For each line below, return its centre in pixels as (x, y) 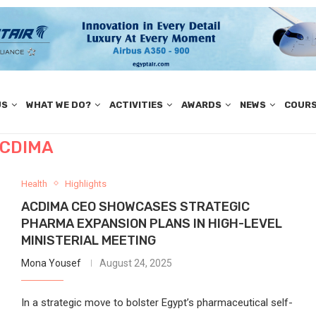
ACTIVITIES (136, 105)
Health (34, 183)
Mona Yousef (51, 263)
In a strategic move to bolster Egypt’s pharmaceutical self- (157, 302)
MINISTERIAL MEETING (88, 240)
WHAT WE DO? (58, 105)
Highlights (85, 183)
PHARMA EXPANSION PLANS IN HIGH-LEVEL (151, 223)
